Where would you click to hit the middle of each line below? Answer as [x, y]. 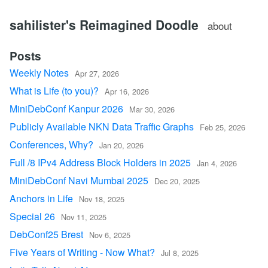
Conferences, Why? [51, 144]
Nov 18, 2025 [102, 199]
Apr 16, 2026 [127, 91]
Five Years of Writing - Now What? [82, 252]
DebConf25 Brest [46, 234]
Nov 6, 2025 [110, 235]
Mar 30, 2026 [152, 109]
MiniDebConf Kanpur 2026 [66, 109]
